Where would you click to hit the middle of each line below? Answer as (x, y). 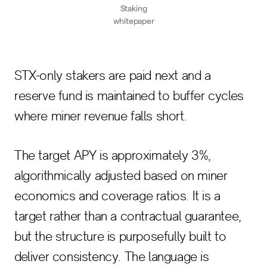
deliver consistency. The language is (112, 257)
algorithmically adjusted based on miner (121, 176)
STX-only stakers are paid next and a (113, 75)
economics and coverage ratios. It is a (117, 196)
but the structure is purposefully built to (120, 236)
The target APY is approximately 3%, (113, 155)
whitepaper (133, 21)
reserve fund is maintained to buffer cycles (129, 96)
